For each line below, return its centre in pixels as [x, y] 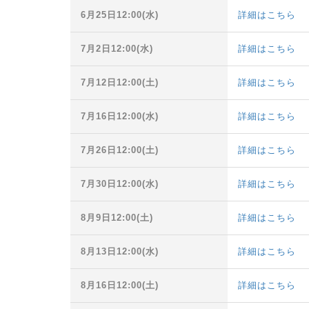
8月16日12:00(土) [120, 286]
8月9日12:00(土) [117, 218]
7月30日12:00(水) [120, 184]
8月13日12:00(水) [120, 252]
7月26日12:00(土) [120, 150]
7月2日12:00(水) [117, 49]
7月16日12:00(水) [120, 117]
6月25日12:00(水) [120, 15]
